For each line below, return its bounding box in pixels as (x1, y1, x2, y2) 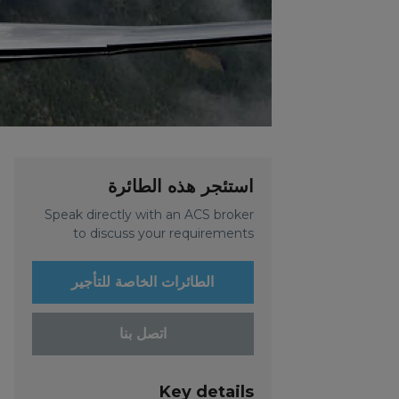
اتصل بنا (118, 325, 167, 342)
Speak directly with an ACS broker (44, 207, 254, 223)
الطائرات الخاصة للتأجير (71, 273, 215, 290)
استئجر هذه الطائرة (107, 175, 254, 197)
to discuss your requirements (72, 225, 254, 241)
